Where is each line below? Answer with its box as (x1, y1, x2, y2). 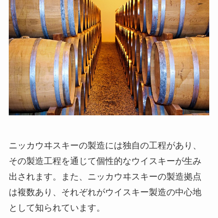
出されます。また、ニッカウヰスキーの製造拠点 (8, 171, 201, 182)
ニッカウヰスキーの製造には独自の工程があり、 (8, 140, 201, 150)
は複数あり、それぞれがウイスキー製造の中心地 (8, 187, 201, 197)
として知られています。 (8, 202, 105, 213)
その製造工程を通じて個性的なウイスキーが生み (8, 156, 201, 166)
